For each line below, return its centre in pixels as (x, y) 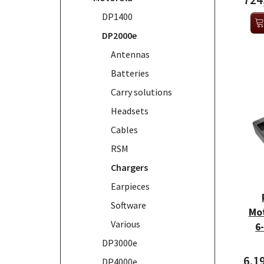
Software (128, 205)
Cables (124, 129)
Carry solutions (141, 92)
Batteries (130, 73)
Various (126, 224)
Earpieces (130, 186)
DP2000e (119, 35)
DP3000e (120, 242)
